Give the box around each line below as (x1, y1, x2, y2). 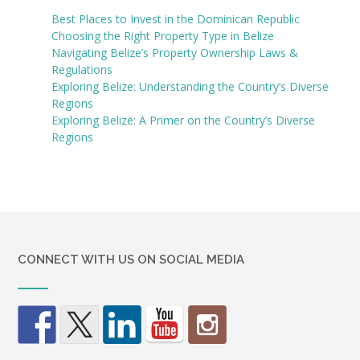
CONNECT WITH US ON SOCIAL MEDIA (18, 252, 244, 267)
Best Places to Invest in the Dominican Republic (51, 11, 300, 27)
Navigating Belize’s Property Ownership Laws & (51, 45, 298, 61)
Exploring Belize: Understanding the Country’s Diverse (51, 79, 329, 95)
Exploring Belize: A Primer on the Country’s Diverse (51, 112, 315, 129)
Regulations (51, 62, 112, 78)
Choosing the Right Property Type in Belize (51, 28, 274, 44)
